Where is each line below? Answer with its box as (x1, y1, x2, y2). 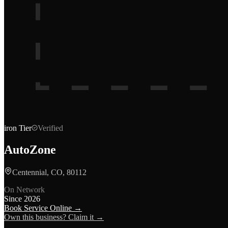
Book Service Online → (4, 203, 82, 212)
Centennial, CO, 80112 (12, 167, 87, 177)
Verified (38, 124, 63, 132)
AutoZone (4, 142, 56, 156)
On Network (4, 185, 45, 194)
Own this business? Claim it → (4, 212, 104, 221)
